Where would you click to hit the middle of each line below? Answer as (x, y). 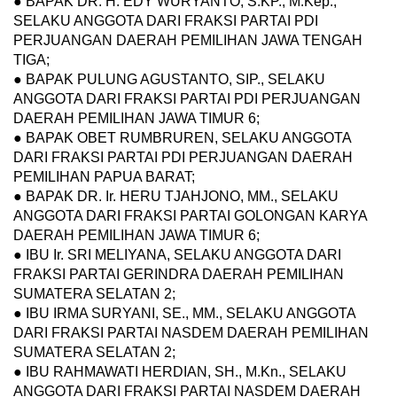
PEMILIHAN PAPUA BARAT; (104, 177)
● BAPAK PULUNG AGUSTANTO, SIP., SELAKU (169, 80)
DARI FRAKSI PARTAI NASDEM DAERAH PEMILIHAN (191, 333)
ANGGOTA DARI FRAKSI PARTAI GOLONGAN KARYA (190, 216)
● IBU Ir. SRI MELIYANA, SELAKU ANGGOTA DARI (177, 255)
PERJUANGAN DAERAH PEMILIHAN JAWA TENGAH (188, 41)
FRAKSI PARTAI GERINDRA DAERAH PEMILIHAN (179, 275)
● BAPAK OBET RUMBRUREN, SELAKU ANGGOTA (182, 138)
